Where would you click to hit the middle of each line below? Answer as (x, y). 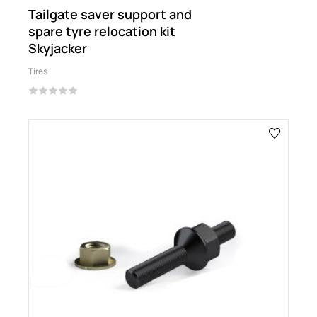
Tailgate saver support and (110, 14)
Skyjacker (58, 48)
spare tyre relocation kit (102, 31)
